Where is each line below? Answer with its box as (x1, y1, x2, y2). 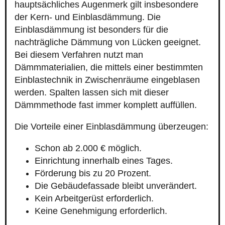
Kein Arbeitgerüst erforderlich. (35, 193, 154, 204)
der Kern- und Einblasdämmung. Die (15, 12, 161, 23)
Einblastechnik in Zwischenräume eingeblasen (15, 75, 200, 85)
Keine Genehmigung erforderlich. (35, 206, 167, 216)
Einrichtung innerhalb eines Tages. (35, 156, 173, 166)
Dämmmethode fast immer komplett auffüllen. (15, 100, 197, 110)
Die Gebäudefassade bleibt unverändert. (35, 181, 197, 191)
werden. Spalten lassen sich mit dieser (15, 87, 169, 98)
